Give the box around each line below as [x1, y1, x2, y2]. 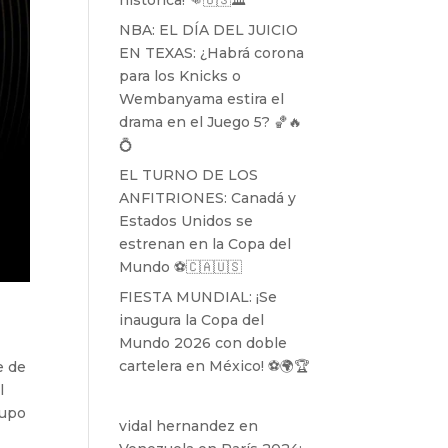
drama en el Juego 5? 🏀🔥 [119, 113, 303, 131]
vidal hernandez [119, 417, 236, 435]
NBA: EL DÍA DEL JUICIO [119, 21, 299, 39]
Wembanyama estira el [119, 90, 285, 108]
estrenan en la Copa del [119, 235, 292, 253]
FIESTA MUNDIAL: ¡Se [119, 288, 278, 306]
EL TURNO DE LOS [119, 166, 259, 184]
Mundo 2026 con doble [119, 334, 288, 352]
